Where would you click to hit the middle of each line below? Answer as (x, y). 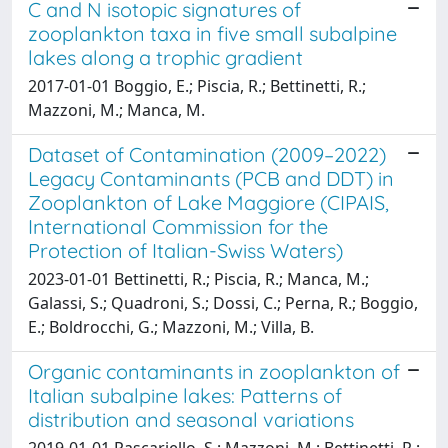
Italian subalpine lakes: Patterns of (185, 395)
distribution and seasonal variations (191, 419)
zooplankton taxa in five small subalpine (212, 33)
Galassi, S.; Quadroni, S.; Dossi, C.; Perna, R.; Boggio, (223, 302)
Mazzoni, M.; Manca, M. (116, 109)
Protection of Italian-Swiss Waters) (185, 250)
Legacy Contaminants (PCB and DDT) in (211, 178)
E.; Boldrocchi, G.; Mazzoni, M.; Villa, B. (171, 326)
